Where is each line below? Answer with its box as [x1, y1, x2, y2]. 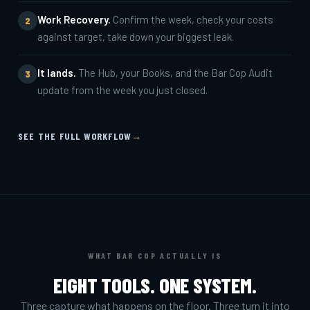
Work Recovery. [37, 12, 111, 26]
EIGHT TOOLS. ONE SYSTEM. [53, 272, 257, 298]
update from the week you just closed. [37, 83, 208, 96]
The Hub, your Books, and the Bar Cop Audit [76, 66, 273, 79]
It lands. [37, 66, 76, 79]
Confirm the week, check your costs [111, 12, 273, 26]
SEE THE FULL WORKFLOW [18, 129, 132, 142]
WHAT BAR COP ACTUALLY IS [88, 250, 222, 260]
